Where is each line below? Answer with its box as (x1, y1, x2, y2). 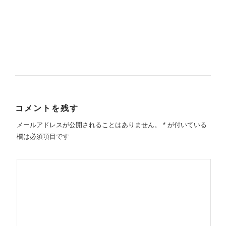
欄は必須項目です (16, 132, 69, 140)
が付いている (165, 121, 207, 129)
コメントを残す (15, 104, 79, 113)
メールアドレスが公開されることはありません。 (16, 121, 161, 129)
